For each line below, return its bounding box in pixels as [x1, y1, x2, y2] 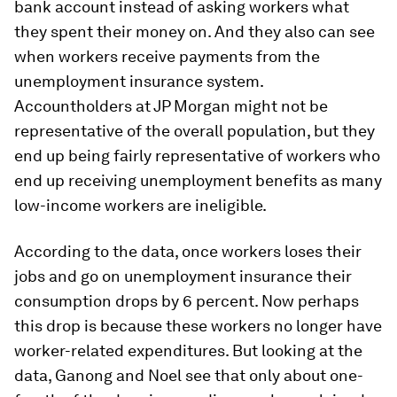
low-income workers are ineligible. [14, 196, 267, 214]
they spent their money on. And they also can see [14, 22, 375, 41]
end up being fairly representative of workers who [14, 146, 380, 165]
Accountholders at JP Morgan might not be [14, 97, 328, 115]
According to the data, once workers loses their [14, 242, 362, 261]
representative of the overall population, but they [14, 121, 375, 140]
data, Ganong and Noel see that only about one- [14, 366, 363, 385]
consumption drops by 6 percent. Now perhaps [14, 292, 359, 310]
